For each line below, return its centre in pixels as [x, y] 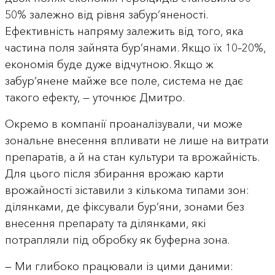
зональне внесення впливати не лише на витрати [137, 140]
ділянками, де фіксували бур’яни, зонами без [124, 207]
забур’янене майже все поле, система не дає [124, 81]
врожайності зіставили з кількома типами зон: [127, 190]
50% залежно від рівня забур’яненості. [106, 14]
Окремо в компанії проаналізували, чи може [123, 124]
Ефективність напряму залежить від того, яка [124, 31]
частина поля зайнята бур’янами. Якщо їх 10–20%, [135, 48]
